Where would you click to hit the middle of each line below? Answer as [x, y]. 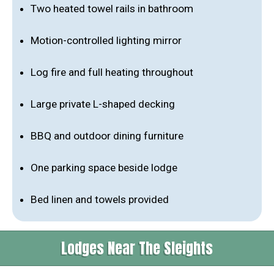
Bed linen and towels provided [100, 199]
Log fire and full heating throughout [112, 72]
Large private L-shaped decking [103, 104]
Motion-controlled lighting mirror [106, 40]
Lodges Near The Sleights [137, 248]
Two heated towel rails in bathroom [112, 8]
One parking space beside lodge [104, 167]
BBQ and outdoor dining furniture [107, 135]
